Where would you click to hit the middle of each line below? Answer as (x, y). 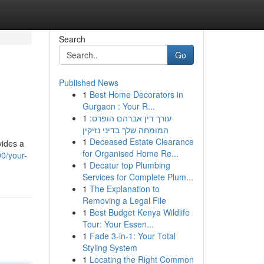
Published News (88, 82)
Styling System (110, 247)
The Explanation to (124, 189)
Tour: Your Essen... (118, 224)
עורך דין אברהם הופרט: (130, 118)
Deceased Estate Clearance (141, 141)
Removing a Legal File (124, 200)
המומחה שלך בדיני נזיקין (125, 130)
